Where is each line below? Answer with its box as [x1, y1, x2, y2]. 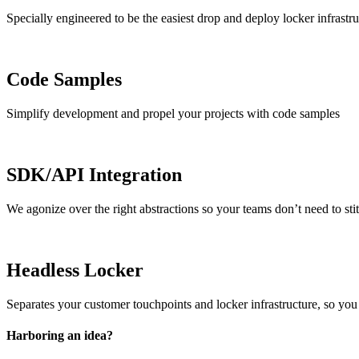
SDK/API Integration [6, 163, 182, 185]
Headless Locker [6, 259, 143, 280]
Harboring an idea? [6, 328, 113, 342]
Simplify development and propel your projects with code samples [6, 106, 340, 120]
